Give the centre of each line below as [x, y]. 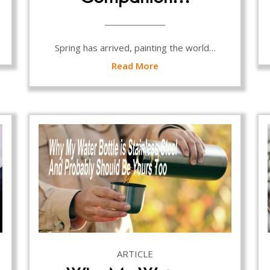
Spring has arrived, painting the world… [135, 47]
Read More [135, 65]
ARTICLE [135, 253]
